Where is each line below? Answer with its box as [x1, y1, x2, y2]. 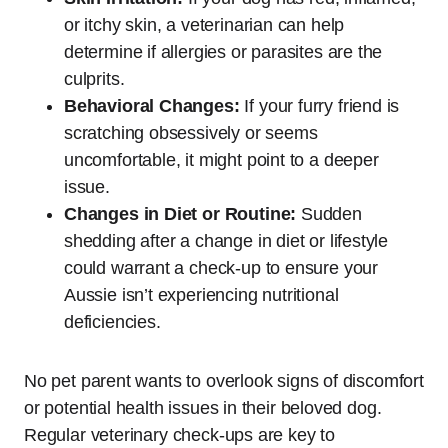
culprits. [64, 68, 125, 89]
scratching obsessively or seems [64, 122, 318, 143]
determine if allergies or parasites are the [64, 41, 383, 62]
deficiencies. [64, 311, 161, 332]
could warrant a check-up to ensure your [64, 257, 378, 278]
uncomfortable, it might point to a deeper [64, 149, 379, 170]
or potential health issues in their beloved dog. [24, 397, 382, 418]
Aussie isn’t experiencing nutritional [64, 284, 339, 305]
